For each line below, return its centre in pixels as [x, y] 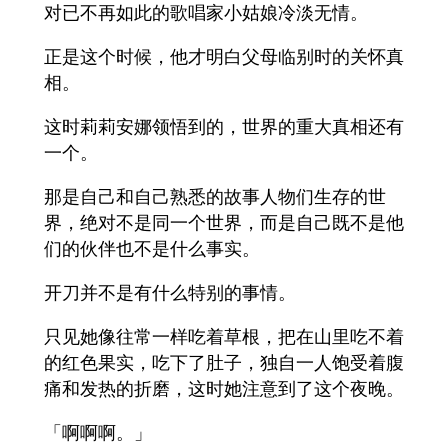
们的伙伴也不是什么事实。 [152, 248]
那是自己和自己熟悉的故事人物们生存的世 [215, 196]
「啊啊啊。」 [98, 432]
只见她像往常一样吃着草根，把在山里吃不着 [224, 336]
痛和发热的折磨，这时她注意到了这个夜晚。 [224, 388]
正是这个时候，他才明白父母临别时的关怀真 [224, 56]
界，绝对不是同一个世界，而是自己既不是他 [224, 222]
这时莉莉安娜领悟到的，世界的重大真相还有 [224, 126]
